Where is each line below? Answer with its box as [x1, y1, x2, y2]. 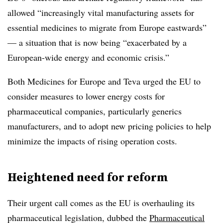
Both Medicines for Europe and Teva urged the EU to [7, 75, 201, 87]
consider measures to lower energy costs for [7, 90, 165, 102]
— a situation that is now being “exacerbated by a [7, 36, 187, 48]
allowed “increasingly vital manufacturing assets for [7, 6, 194, 18]
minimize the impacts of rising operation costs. [7, 135, 177, 147]
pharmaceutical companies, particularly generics [7, 105, 182, 117]
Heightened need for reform [7, 169, 168, 185]
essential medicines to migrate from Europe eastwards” [7, 21, 207, 33]
